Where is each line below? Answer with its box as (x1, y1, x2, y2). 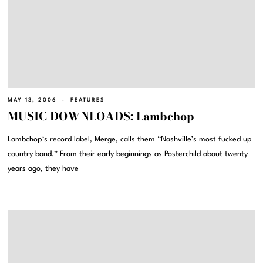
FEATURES (70, 97, 105, 103)
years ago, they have (8, 164, 79, 173)
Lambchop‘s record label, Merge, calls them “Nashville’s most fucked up (8, 135, 252, 143)
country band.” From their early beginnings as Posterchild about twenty (8, 150, 248, 158)
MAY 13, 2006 (8, 97, 58, 103)
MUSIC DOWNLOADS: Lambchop (8, 107, 195, 125)
